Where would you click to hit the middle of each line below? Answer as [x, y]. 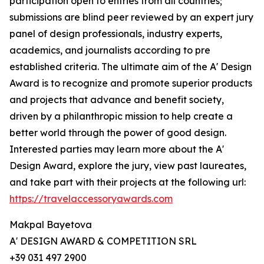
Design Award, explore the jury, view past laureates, [128, 166]
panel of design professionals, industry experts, [116, 34]
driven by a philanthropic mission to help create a [121, 116]
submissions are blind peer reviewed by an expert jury [131, 17]
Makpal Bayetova [51, 225]
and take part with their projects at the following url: [128, 182]
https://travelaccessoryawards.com [91, 199]
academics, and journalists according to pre [110, 50]
